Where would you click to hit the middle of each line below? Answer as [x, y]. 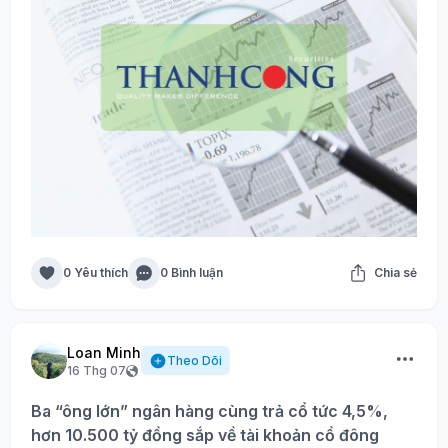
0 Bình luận [191, 272]
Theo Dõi [194, 360]
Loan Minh [104, 352]
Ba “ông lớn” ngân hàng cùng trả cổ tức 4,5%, [209, 410]
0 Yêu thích [95, 272]
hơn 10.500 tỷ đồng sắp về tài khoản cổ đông [205, 434]
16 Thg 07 [96, 370]
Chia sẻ [395, 272]
